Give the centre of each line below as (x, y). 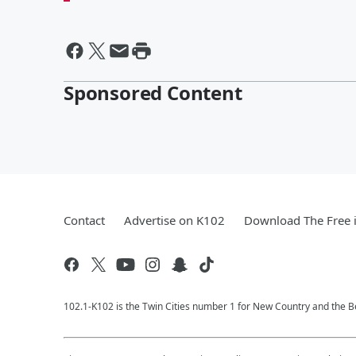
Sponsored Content (153, 92)
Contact (84, 220)
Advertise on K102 (174, 220)
